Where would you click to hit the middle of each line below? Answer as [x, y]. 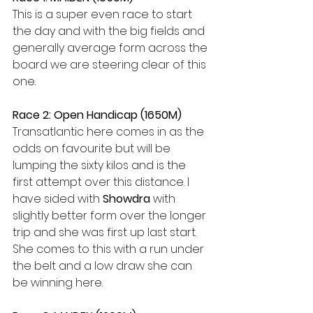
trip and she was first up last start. [106, 232]
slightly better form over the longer [111, 216]
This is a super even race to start [104, 14]
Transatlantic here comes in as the [110, 132]
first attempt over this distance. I [102, 182]
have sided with [56, 199]
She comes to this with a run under [110, 249]
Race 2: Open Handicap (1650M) [97, 115]
